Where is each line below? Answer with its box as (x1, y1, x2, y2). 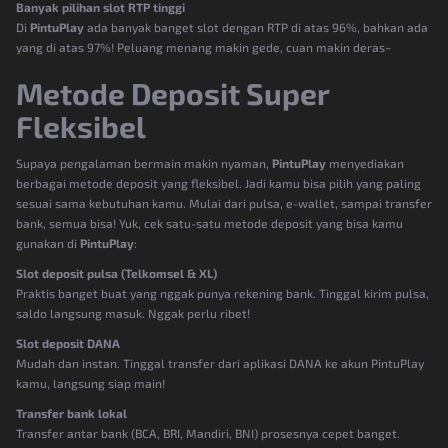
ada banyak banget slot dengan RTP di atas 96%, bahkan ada (84, 19, 428, 34)
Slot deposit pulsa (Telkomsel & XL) (16, 265, 217, 280)
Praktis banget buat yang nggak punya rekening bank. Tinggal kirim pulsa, (16, 285, 429, 300)
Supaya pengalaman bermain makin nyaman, (16, 155, 272, 170)
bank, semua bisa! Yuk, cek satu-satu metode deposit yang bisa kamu (16, 215, 403, 230)
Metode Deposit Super (16, 74, 329, 111)
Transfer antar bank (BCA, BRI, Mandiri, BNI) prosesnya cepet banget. (16, 425, 400, 440)
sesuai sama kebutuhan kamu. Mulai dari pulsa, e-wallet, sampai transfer (16, 195, 432, 210)
